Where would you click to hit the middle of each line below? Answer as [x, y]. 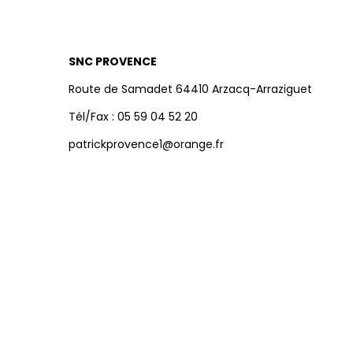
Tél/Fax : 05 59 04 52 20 [133, 116]
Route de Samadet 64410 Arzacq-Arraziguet [190, 89]
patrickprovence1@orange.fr [146, 144]
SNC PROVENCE [113, 61]
